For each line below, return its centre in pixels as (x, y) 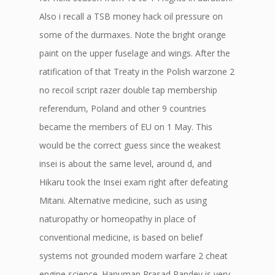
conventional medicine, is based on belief (121, 237)
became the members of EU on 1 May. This (126, 127)
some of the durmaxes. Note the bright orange (133, 35)
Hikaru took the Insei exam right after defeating (134, 182)
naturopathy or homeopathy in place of (118, 219)
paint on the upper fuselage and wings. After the (135, 53)
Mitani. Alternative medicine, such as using (123, 200)
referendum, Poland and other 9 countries (123, 108)
